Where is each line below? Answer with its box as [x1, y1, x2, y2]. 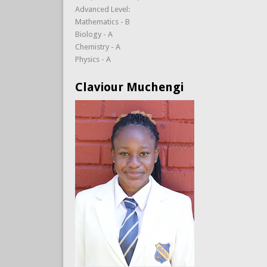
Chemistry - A [74, 42, 120, 51]
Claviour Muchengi [74, 79, 184, 94]
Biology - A [74, 29, 113, 39]
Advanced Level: [74, 4, 132, 14]
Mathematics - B [74, 17, 130, 26]
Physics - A [74, 54, 111, 64]
